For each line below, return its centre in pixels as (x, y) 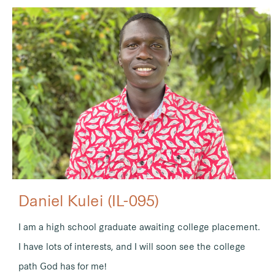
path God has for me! (63, 266)
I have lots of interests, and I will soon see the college (132, 246)
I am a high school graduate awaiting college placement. (139, 227)
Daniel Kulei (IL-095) (89, 200)
